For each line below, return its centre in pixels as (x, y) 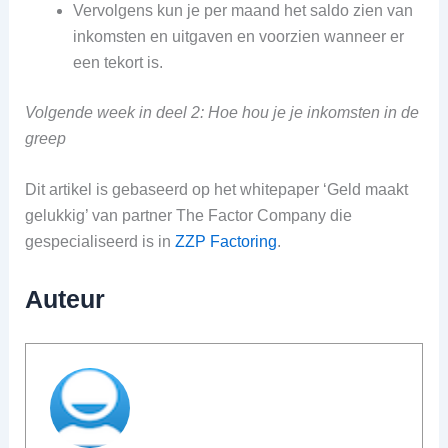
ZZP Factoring (225, 242)
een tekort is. (117, 62)
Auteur (64, 299)
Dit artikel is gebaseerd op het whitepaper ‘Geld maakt (216, 190)
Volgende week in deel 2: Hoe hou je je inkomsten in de (221, 112)
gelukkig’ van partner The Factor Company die (188, 216)
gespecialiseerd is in (99, 242)
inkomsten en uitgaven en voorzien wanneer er (238, 36)
